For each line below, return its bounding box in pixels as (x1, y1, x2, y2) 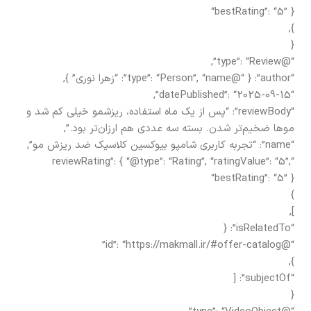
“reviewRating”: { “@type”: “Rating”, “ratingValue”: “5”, (52, 153, 291, 170)
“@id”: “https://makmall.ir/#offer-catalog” (281, 237, 294, 253)
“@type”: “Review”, (281, 53, 294, 70)
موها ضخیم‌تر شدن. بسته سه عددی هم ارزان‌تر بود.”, (64, 120, 294, 137)
